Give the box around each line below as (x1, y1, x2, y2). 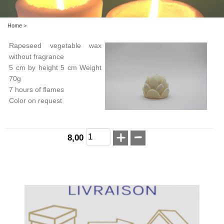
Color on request (9, 96, 62, 104)
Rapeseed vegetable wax (9, 41, 102, 49)
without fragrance (9, 52, 64, 60)
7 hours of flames (9, 85, 64, 93)
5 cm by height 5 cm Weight (9, 63, 102, 71)
